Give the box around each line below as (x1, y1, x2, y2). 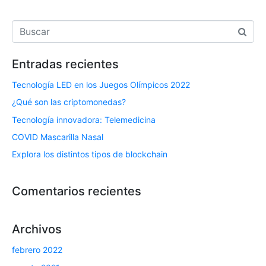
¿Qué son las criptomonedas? (12, 97, 126, 107)
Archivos (12, 222, 62, 237)
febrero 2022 (12, 245, 62, 255)
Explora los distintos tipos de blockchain (12, 149, 167, 160)
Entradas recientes (12, 56, 119, 71)
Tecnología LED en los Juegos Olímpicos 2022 (12, 79, 190, 90)
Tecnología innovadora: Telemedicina (12, 114, 156, 125)
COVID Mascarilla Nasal (12, 131, 103, 142)
